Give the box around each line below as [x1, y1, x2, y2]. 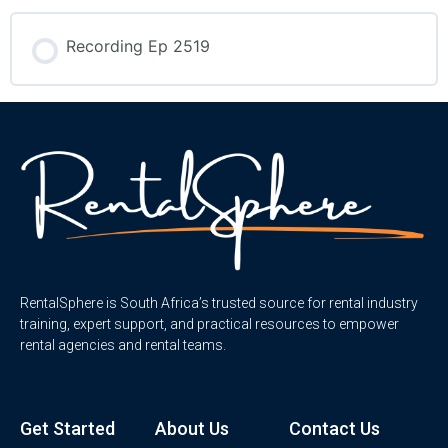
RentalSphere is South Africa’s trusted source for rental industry [20, 294, 418, 311]
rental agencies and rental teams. [20, 336, 226, 353]
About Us [154, 418, 229, 440]
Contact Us [289, 418, 381, 440]
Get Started [20, 418, 115, 440]
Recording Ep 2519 [66, 35, 210, 56]
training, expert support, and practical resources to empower [20, 315, 399, 332]
